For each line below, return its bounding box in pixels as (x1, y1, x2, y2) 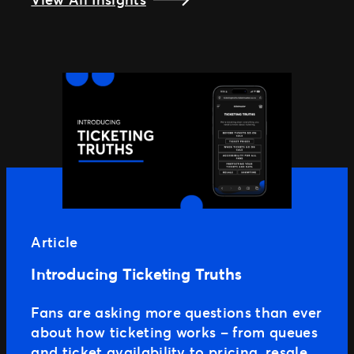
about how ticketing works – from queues (31, 322, 318, 342)
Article (31, 232, 78, 252)
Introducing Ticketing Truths (31, 263, 242, 285)
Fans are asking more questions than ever (31, 303, 322, 322)
